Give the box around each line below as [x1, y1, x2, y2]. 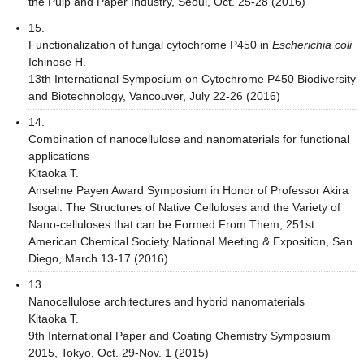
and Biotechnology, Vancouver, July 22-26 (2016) [28, 89, 280, 102]
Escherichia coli [272, 37, 352, 51]
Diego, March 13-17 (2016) [28, 251, 168, 265]
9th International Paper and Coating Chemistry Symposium [28, 328, 331, 342]
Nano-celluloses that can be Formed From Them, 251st [28, 217, 314, 231]
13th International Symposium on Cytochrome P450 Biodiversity [28, 71, 356, 85]
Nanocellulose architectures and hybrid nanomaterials [28, 294, 305, 308]
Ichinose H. [28, 54, 86, 68]
